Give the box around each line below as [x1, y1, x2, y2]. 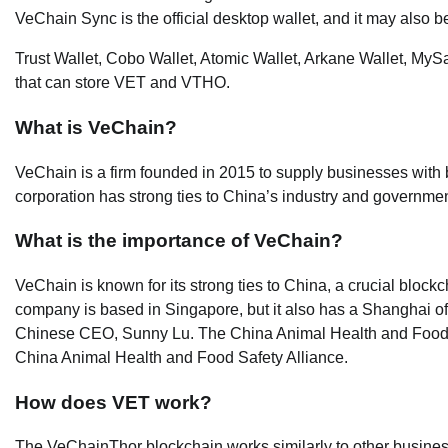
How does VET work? [15, 391, 212, 413]
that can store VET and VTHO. [15, 74, 230, 92]
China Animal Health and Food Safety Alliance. [15, 349, 348, 367]
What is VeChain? [15, 116, 177, 138]
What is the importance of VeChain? [15, 230, 343, 252]
